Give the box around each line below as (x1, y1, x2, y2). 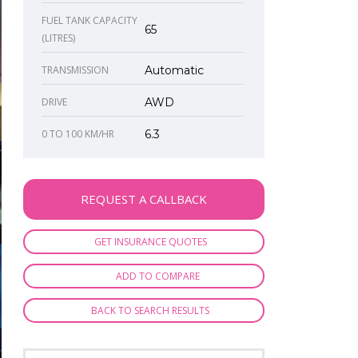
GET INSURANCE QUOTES (93, 235, 207, 249)
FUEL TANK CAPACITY (41, 14, 137, 28)
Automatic (144, 63, 204, 78)
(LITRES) (41, 31, 75, 46)
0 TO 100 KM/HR (41, 127, 114, 141)
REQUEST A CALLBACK (80, 191, 207, 208)
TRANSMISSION (41, 63, 109, 78)
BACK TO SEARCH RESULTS (91, 304, 210, 318)
